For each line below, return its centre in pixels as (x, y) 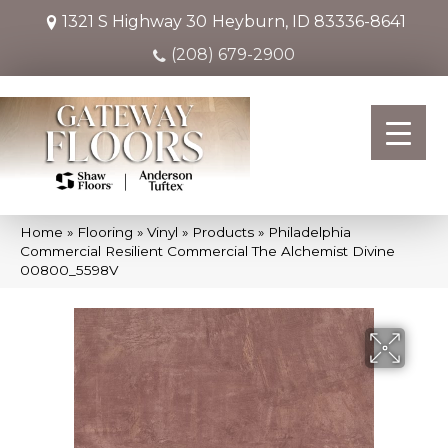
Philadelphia (309, 231)
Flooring (105, 231)
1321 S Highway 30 (134, 21)
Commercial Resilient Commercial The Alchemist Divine (207, 250)
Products (223, 231)
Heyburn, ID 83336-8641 (309, 21)
